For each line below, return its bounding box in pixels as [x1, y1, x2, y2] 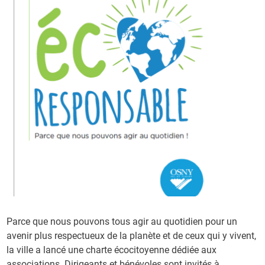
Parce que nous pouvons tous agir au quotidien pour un [7, 215, 238, 227]
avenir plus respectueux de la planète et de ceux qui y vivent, [7, 230, 257, 241]
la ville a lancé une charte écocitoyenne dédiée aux [7, 244, 217, 256]
